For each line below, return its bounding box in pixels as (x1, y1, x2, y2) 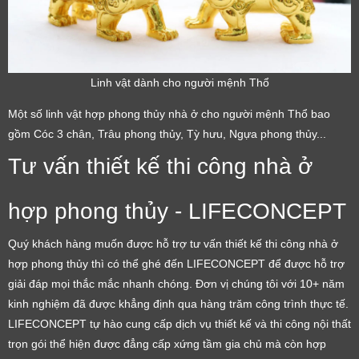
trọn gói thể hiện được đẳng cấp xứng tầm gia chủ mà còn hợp (8, 337, 326, 350)
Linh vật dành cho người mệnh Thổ (90, 75, 269, 89)
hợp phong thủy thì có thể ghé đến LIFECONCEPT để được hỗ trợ (8, 256, 345, 270)
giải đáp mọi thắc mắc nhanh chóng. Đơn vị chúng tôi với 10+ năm (8, 276, 345, 290)
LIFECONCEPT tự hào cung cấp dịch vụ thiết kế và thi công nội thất (8, 317, 351, 330)
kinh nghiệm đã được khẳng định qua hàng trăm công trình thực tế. (8, 296, 349, 310)
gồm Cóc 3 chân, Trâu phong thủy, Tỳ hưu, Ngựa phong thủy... (8, 127, 326, 140)
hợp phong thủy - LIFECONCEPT (8, 198, 346, 224)
